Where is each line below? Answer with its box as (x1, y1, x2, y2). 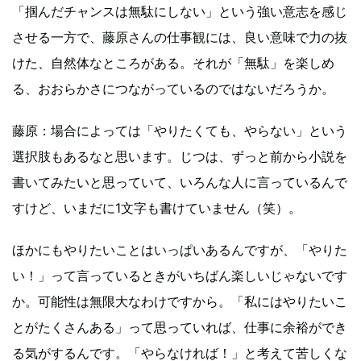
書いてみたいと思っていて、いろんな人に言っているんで (12, 173, 347, 190)
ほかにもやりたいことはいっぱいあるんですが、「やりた (12, 241, 347, 258)
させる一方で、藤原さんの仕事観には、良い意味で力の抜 (12, 28, 347, 45)
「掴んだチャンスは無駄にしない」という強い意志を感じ (12, 2, 347, 19)
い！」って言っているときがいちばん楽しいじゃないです (12, 267, 347, 284)
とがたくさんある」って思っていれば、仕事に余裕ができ (12, 318, 347, 335)
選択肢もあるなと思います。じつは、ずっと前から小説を (12, 147, 347, 164)
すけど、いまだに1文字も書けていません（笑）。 (12, 199, 301, 216)
